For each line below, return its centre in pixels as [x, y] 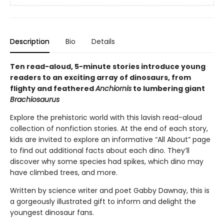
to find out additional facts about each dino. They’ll [100, 150]
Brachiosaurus [35, 99]
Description [30, 41]
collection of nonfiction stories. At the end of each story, [109, 128]
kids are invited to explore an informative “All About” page [110, 139]
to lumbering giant [168, 88]
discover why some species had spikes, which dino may [107, 161]
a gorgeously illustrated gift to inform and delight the [103, 201]
